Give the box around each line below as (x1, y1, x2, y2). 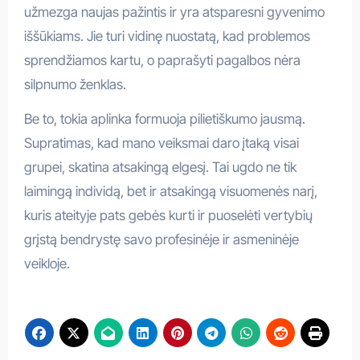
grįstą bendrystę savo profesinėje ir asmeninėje (23, 231, 299, 248)
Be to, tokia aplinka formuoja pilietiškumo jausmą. (23, 111, 305, 128)
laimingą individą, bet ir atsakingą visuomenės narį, (23, 183, 317, 200)
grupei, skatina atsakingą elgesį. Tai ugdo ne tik (23, 159, 297, 176)
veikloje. (23, 256, 70, 272)
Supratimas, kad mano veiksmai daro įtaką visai (23, 135, 299, 152)
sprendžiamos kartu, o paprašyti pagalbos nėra (23, 52, 301, 69)
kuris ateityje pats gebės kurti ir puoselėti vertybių (23, 207, 313, 224)
